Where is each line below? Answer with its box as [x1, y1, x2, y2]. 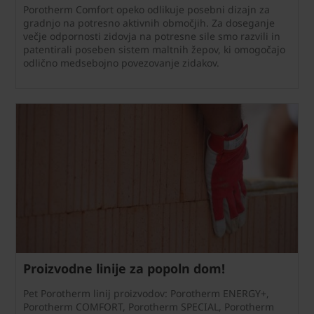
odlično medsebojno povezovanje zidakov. [23, 55, 219, 69]
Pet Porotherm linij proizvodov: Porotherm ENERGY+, [23, 286, 269, 300]
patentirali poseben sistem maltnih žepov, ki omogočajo [23, 42, 285, 56]
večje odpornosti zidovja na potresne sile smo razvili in [23, 29, 280, 43]
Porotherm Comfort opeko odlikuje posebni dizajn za [23, 2, 270, 16]
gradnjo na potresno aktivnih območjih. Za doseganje [23, 15, 275, 29]
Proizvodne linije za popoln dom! [23, 259, 225, 277]
